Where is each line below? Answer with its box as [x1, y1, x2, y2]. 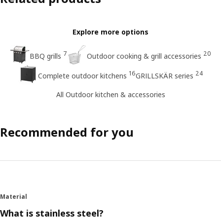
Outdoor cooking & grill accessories [87, 51, 201, 61]
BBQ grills [30, 51, 61, 61]
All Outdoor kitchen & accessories [56, 89, 165, 99]
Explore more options [73, 27, 148, 37]
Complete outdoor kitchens [37, 71, 127, 80]
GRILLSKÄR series [135, 71, 193, 80]
